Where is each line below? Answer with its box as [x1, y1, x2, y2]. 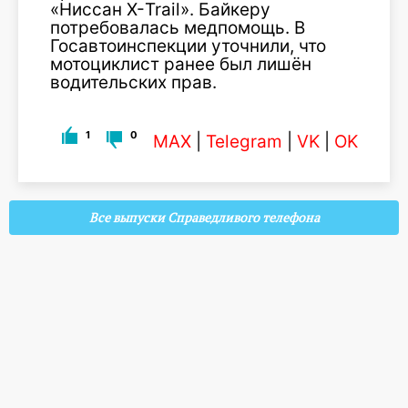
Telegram [206, 131, 282, 152]
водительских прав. [50, 72, 217, 93]
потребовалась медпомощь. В [50, 17, 305, 38]
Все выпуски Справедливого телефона [88, 209, 320, 226]
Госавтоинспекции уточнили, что [50, 36, 326, 56]
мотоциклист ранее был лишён [50, 54, 311, 75]
